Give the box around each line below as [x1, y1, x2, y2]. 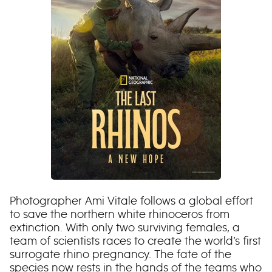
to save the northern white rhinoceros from [10, 207, 229, 221]
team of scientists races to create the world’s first [10, 234, 261, 248]
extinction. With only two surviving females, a [10, 220, 240, 234]
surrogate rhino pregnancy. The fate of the [10, 247, 231, 261]
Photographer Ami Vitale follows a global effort [10, 194, 253, 208]
